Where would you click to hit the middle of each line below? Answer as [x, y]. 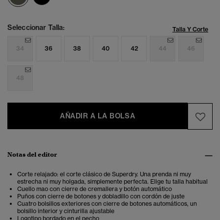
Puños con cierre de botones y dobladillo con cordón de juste [101, 196]
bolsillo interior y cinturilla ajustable [66, 211]
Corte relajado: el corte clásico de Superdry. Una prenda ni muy [104, 174]
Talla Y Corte [190, 29]
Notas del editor [32, 155]
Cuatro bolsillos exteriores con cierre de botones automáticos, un [107, 204]
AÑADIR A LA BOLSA [98, 116]
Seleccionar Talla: [36, 28]
